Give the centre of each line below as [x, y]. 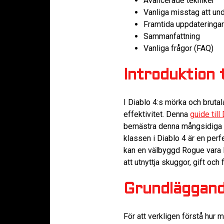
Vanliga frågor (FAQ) [178, 48]
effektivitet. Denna [157, 114]
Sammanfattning [172, 36]
